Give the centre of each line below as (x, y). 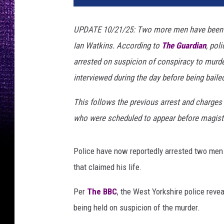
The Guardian (184, 46)
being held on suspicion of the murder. (137, 208)
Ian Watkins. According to (117, 46)
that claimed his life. (108, 167)
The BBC (102, 192)
